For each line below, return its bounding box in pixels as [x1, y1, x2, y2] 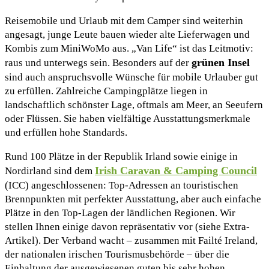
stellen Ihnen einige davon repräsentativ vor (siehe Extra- [5, 220, 250, 232]
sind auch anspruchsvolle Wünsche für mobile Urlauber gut [5, 71, 258, 83]
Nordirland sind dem [5, 165, 95, 177]
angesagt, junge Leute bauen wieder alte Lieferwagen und [5, 28, 250, 40]
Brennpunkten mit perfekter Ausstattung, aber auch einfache [5, 193, 261, 205]
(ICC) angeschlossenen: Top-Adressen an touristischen [5, 179, 238, 191]
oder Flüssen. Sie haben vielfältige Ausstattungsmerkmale [5, 112, 250, 124]
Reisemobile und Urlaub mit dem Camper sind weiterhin [5, 14, 243, 26]
